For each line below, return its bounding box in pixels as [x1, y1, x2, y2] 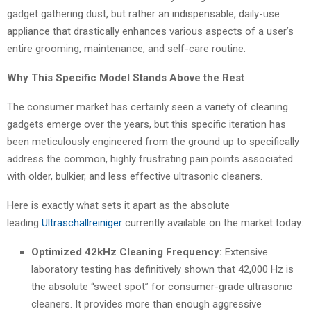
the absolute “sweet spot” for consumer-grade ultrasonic [31, 280, 292, 293]
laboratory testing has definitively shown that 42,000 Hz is [31, 262, 294, 276]
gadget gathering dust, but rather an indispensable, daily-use [7, 7, 280, 20]
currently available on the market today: [122, 216, 303, 229]
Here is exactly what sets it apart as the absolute [7, 199, 230, 212]
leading [7, 216, 42, 229]
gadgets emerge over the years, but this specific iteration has [7, 117, 286, 131]
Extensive [222, 245, 268, 258]
